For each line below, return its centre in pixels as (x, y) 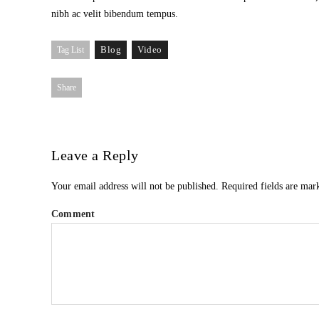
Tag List (70, 50)
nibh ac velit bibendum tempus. (115, 14)
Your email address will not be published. (135, 186)
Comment (73, 214)
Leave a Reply (95, 155)
